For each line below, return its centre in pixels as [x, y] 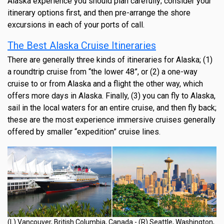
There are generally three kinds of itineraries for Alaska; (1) [110, 60]
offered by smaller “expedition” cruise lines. [84, 132]
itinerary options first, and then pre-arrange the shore [99, 13]
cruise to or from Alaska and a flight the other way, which [105, 84]
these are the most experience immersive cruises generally [111, 120]
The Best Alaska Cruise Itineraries [82, 46]
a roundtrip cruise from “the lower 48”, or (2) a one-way [102, 72]
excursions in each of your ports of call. [76, 25]
